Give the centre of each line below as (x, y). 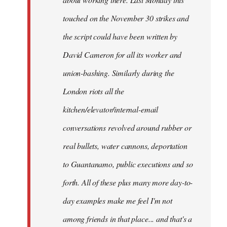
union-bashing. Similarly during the (119, 73)
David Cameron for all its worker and (122, 54)
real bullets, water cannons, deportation (125, 146)
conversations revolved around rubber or (127, 127)
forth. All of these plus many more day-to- (128, 182)
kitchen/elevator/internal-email (111, 109)
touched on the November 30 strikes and (126, 18)
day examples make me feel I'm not (118, 200)
